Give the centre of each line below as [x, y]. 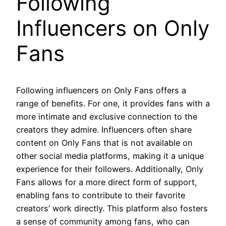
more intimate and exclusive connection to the [107, 117]
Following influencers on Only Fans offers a [101, 91]
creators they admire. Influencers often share [104, 130]
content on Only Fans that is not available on [104, 143]
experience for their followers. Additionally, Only [110, 169]
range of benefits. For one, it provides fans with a [113, 104]
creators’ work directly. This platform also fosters [112, 209]
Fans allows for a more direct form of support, [107, 182]
